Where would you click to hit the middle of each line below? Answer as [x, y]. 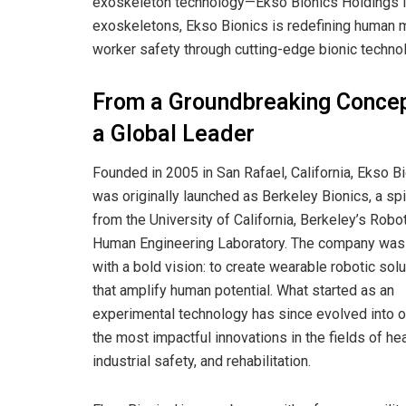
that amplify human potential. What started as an [243, 291]
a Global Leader [174, 134]
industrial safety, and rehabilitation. [202, 362]
